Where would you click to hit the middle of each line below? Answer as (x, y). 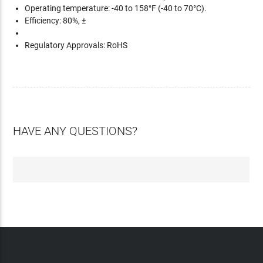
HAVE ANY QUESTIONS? (75, 131)
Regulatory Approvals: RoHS (76, 45)
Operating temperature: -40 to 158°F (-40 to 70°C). (116, 8)
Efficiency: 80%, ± (55, 21)
